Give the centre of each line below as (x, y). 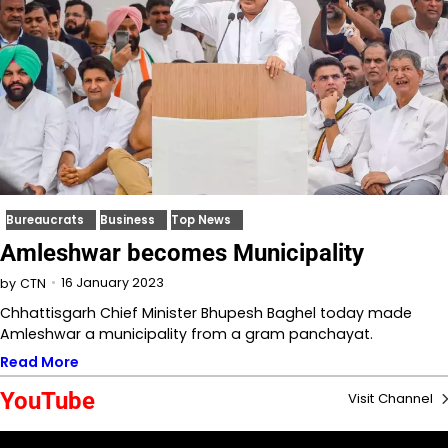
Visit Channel (392, 398)
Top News (201, 219)
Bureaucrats (45, 219)
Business (127, 219)
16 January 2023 (112, 282)
